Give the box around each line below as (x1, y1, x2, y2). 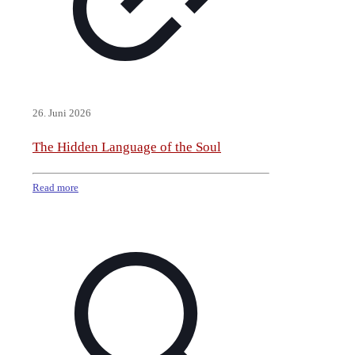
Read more (32, 181, 78, 193)
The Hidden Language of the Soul (32, 139, 221, 155)
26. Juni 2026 (32, 107, 91, 119)
